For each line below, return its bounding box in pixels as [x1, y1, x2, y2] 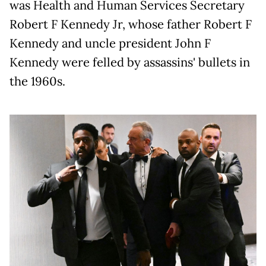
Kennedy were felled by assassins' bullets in [9, 55, 250, 71]
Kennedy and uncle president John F [9, 36, 211, 52]
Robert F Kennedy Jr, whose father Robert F [9, 17, 252, 33]
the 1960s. [9, 74, 65, 90]
